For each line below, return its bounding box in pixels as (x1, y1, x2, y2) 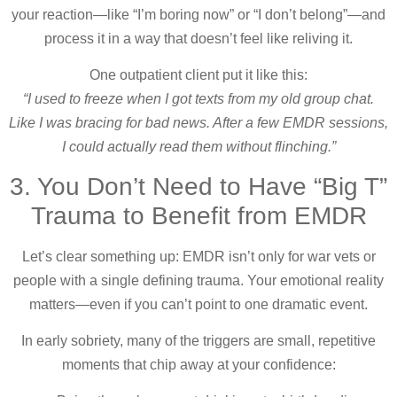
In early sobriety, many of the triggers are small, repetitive (21, 333, 376, 349)
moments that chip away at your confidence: (61, 357, 336, 373)
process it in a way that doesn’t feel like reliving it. (44, 30, 353, 46)
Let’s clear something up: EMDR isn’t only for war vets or (21, 248, 376, 264)
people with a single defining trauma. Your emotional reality (13, 272, 384, 288)
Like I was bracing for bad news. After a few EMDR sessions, (9, 115, 388, 131)
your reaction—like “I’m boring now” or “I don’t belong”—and (12, 6, 385, 22)
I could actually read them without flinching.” (61, 139, 336, 155)
